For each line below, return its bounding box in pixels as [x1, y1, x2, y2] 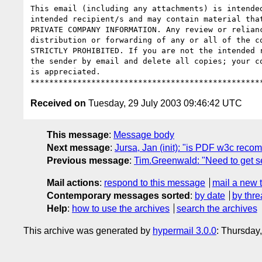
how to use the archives [72, 203, 170, 213]
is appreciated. [30, 67, 101, 76]
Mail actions [47, 177, 99, 188]
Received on [30, 98, 86, 108]
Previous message [47, 155, 129, 166]
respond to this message [104, 177, 205, 188]
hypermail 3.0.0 [153, 225, 216, 236]
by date [195, 190, 225, 201]
